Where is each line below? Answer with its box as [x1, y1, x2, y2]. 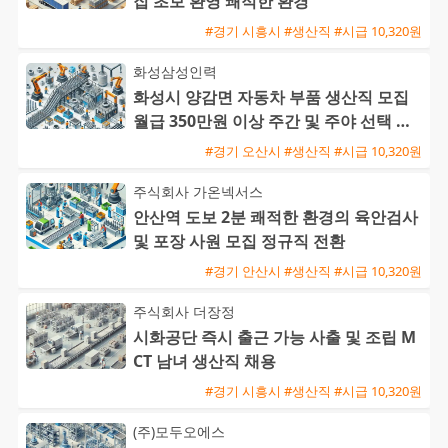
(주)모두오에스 [133, 422, 225, 442]
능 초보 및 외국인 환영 [133, 134, 293, 157]
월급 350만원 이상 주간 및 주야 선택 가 [133, 110, 412, 133]
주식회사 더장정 [133, 302, 235, 322]
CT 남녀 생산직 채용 [133, 350, 276, 373]
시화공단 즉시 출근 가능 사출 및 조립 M [133, 326, 416, 349]
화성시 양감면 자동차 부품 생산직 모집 [133, 86, 409, 109]
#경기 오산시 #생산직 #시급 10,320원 [205, 141, 422, 160]
